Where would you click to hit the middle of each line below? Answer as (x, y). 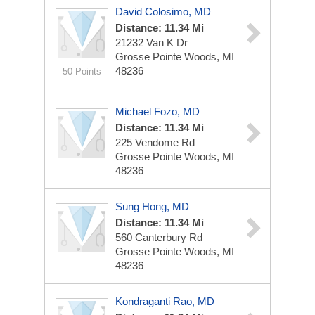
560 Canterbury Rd (159, 237)
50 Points (82, 71)
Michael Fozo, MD (157, 111)
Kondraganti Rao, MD (165, 301)
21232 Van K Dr (152, 43)
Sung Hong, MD (152, 206)
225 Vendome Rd (155, 142)
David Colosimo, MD (163, 12)
